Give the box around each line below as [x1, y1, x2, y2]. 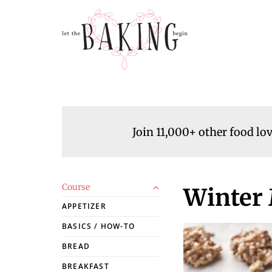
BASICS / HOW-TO [62, 221, 135, 231]
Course [62, 182, 90, 192]
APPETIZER [62, 201, 106, 211]
